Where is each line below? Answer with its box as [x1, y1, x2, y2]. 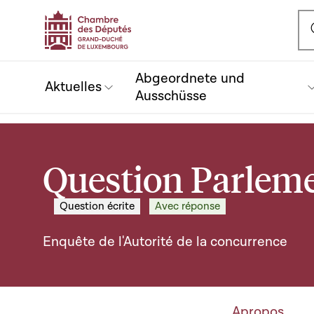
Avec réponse [155, 199, 220, 213]
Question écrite [60, 199, 135, 213]
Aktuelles [45, 78, 102, 96]
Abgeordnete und [135, 69, 245, 88]
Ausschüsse [135, 86, 207, 105]
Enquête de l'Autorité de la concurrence [43, 233, 287, 251]
